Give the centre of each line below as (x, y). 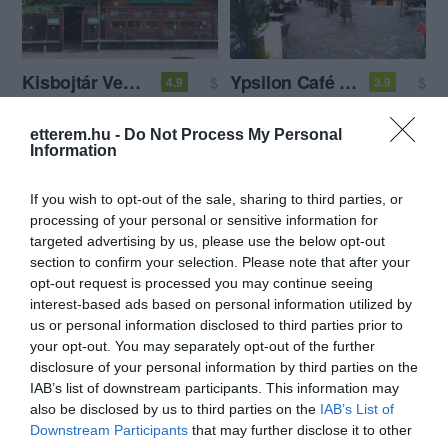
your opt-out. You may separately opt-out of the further (202, 345)
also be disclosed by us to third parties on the (175, 408)
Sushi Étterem (274, 316)
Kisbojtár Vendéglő (131, 81)
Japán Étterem (375, 316)
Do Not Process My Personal (233, 134)
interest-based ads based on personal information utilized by (221, 303)
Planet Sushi (282, 291)
